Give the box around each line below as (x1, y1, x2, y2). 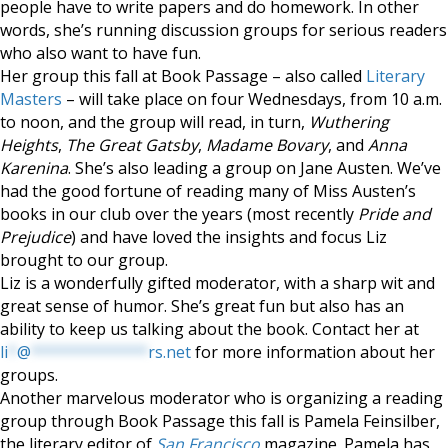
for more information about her (191, 341, 435, 363)
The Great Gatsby (66, 134, 198, 156)
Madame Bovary (206, 134, 328, 156)
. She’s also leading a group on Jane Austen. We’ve (68, 157, 441, 179)
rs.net (148, 341, 191, 363)
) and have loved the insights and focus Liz (71, 226, 387, 248)
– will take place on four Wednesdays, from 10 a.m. (62, 88, 442, 110)
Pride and (358, 203, 431, 225)
